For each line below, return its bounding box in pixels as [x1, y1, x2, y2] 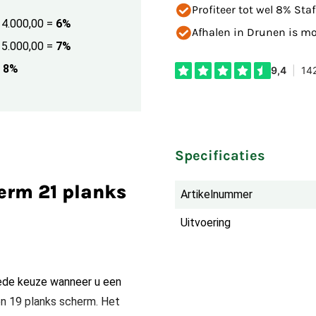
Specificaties [175, 147, 265, 164]
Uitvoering [181, 216, 231, 229]
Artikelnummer [181, 188, 253, 201]
